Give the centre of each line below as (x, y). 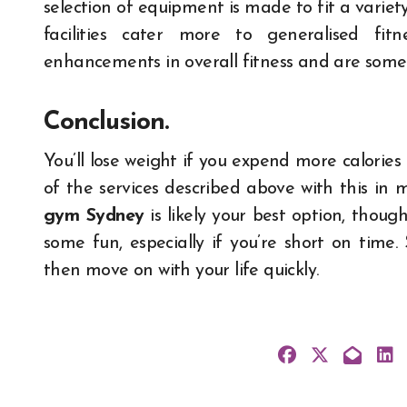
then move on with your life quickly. (181, 271)
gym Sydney (94, 217)
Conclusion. (106, 123)
